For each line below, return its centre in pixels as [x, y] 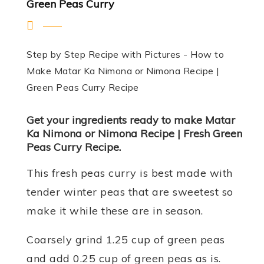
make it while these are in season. [115, 211]
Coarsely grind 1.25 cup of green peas [126, 240]
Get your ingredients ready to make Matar [131, 120]
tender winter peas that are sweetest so [130, 192]
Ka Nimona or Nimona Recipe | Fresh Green [134, 133]
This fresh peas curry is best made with [130, 173]
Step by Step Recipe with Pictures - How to [125, 54]
